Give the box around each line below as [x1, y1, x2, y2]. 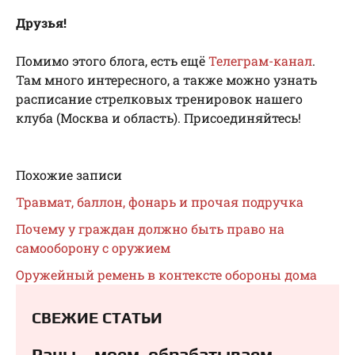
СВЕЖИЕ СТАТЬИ [32, 308, 162, 327]
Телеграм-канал [208, 52, 312, 70]
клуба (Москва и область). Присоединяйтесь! [16, 109, 301, 127]
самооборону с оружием [16, 239, 170, 257]
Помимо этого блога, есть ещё [16, 52, 208, 70]
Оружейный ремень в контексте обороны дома [16, 266, 317, 284]
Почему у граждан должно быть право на [16, 220, 284, 238]
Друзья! [16, 14, 67, 32]
